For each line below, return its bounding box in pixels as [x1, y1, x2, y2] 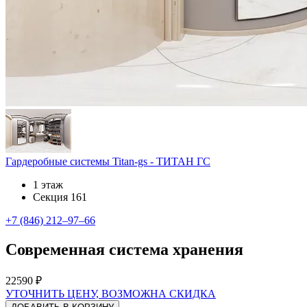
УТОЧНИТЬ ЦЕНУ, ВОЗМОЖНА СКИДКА [5, 288, 216, 300]
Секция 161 [33, 191, 87, 204]
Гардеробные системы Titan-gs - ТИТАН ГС [5, 156, 210, 168]
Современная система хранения [5, 241, 243, 259]
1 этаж [33, 179, 63, 191]
